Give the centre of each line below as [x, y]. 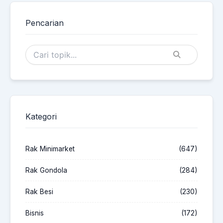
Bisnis [35, 213]
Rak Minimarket [50, 149]
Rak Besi [39, 192]
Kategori [41, 117]
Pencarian [45, 23]
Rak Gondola [46, 170]
